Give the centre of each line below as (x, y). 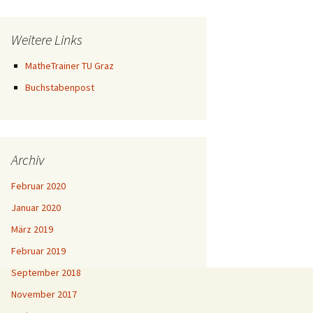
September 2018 (46, 272)
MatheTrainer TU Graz (70, 66)
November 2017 (44, 294)
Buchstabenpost (60, 87)
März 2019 (32, 229)
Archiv (28, 160)
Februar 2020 (38, 186)
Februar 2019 (38, 251)
